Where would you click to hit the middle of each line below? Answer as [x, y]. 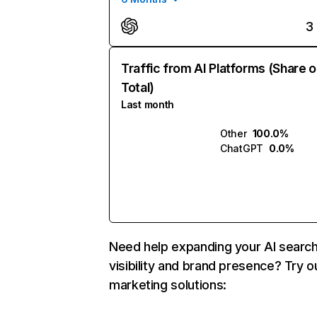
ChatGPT [242, 148]
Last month [148, 104]
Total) [138, 87]
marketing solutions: [168, 285]
